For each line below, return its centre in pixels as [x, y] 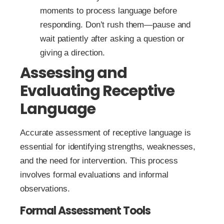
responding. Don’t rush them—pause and [115, 24]
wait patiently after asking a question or [112, 38]
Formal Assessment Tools [85, 210]
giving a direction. [73, 52]
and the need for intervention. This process [99, 160]
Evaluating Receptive [97, 91]
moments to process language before [108, 10]
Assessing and [73, 73]
